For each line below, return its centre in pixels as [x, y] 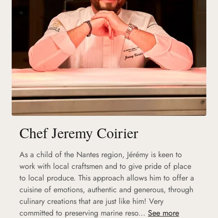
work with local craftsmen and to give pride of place [105, 166]
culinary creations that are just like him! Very [91, 201]
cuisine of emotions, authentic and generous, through [106, 189]
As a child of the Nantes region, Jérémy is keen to [101, 154]
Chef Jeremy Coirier [79, 132]
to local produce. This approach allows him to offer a [107, 178]
